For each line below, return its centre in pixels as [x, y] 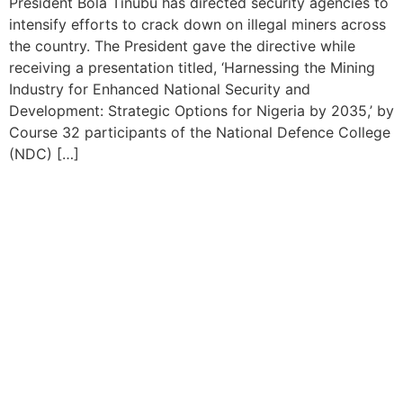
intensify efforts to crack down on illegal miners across [197, 25]
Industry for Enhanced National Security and [160, 90]
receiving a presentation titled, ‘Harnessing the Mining [192, 68]
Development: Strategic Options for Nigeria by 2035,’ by [201, 111]
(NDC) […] [44, 154]
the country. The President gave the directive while [182, 46]
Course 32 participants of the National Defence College [200, 133]
